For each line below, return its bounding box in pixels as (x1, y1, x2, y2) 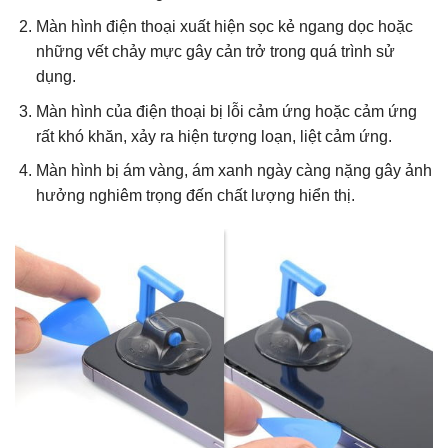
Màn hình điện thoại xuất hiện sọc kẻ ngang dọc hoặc (35, 18, 413, 36)
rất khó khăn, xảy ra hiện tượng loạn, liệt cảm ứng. (35, 127, 392, 145)
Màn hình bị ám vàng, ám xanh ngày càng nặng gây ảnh (35, 162, 432, 180)
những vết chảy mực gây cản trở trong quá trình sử (35, 43, 395, 61)
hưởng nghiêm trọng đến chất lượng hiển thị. (35, 187, 355, 205)
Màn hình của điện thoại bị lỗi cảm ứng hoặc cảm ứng (35, 102, 417, 120)
